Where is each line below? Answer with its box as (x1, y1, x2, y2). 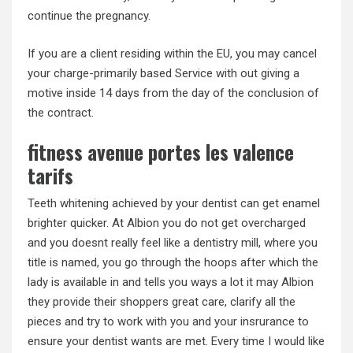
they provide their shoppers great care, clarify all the (28, 295, 295, 310)
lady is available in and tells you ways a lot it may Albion (28, 275, 314, 290)
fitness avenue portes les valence (28, 137, 294, 167)
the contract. (28, 105, 94, 120)
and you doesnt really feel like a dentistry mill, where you (28, 236, 318, 251)
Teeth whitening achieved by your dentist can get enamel (28, 196, 320, 211)
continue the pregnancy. (28, 9, 150, 24)
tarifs (28, 161, 73, 191)
